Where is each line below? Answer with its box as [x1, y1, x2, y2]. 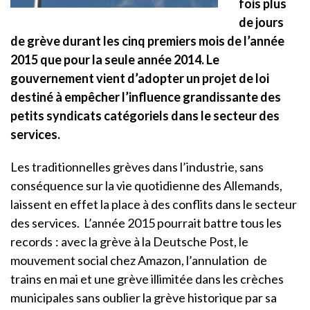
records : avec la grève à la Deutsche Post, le [10, 233, 248, 249]
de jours [239, 14, 284, 30]
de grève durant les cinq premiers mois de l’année [10, 33, 284, 48]
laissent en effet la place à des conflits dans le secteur [10, 196, 297, 212]
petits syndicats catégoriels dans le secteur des [10, 107, 280, 123]
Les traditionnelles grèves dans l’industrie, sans [10, 158, 264, 174]
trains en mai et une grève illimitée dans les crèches [10, 271, 284, 286]
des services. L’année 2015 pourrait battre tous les [10, 215, 282, 230]
